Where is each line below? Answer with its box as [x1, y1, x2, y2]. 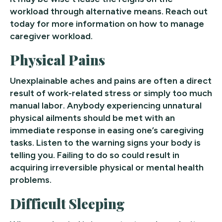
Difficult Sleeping [10, 194, 125, 213]
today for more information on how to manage [10, 18, 204, 29]
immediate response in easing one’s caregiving [10, 124, 204, 136]
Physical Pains [10, 50, 106, 69]
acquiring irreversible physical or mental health [10, 162, 204, 173]
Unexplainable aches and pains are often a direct [10, 75, 212, 86]
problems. [10, 174, 52, 185]
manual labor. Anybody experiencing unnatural [10, 100, 202, 111]
